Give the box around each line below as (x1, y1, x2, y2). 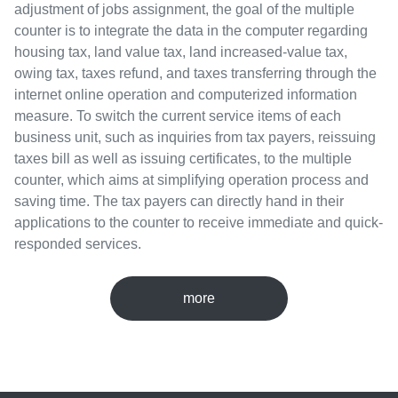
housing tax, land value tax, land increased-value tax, (14, 44, 347, 60)
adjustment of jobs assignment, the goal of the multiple (14, 2, 354, 17)
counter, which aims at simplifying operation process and (14, 172, 369, 187)
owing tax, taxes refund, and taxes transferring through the (14, 66, 377, 81)
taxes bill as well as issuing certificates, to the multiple (14, 151, 352, 166)
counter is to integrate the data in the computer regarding (14, 23, 368, 38)
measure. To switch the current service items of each (14, 108, 341, 123)
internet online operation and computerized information (14, 87, 357, 102)
